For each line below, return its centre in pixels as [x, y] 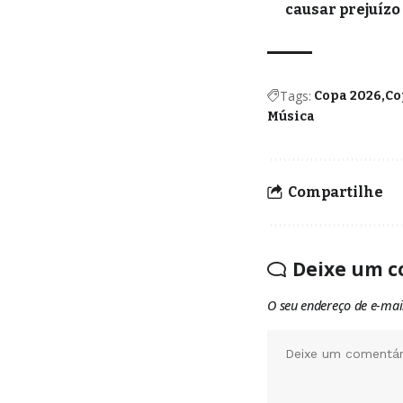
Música [291, 116]
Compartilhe [336, 193]
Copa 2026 [348, 95]
